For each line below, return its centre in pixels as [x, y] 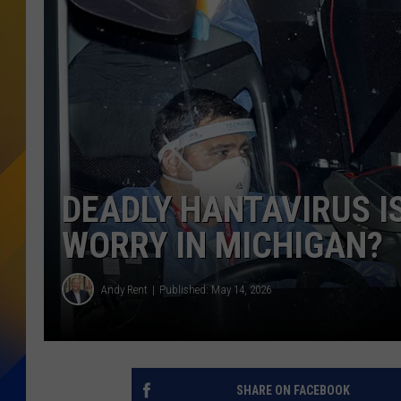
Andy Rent [124, 289]
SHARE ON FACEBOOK [293, 391]
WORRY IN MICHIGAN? [222, 246]
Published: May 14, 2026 [215, 289]
